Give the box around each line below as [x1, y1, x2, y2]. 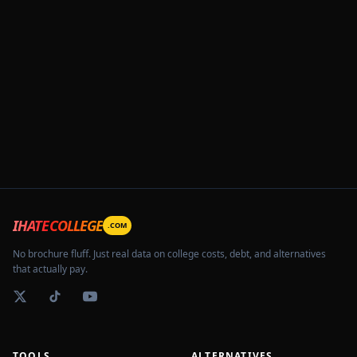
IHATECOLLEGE [13, 216, 104, 235]
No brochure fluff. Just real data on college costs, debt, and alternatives [13, 247, 326, 261]
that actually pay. [13, 262, 88, 276]
